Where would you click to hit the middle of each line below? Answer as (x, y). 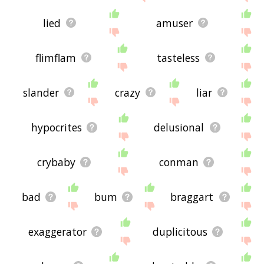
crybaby (56, 162)
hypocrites (56, 127)
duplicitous (180, 231)
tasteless (179, 57)
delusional (179, 127)
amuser (174, 23)
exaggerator (57, 231)
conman (179, 162)
